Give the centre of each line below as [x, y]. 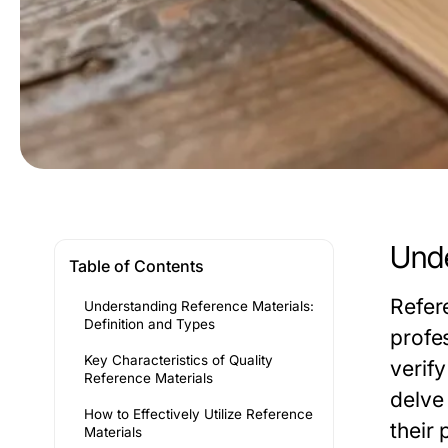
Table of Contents [136, 266]
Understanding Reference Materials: [199, 306]
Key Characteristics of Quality [178, 360]
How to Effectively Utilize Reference [198, 414]
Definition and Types [149, 324]
